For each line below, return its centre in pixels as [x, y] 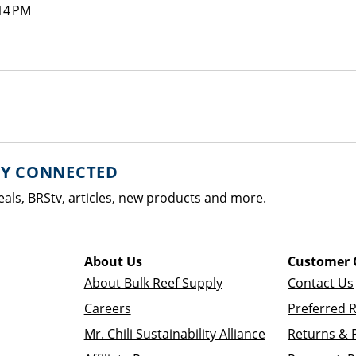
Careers [107, 308]
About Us [113, 261]
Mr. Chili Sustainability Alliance [174, 334]
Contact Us [321, 283]
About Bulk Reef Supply [153, 283]
